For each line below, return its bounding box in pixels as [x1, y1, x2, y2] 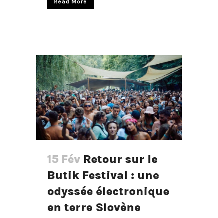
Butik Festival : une [47, 168, 159, 182]
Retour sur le [83, 152, 158, 166]
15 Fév [47, 152, 80, 166]
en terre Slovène [47, 200, 141, 214]
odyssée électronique [47, 184, 169, 198]
